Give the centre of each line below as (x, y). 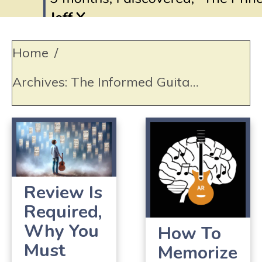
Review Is (63, 192)
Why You (61, 231)
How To (189, 233)
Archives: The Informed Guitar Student (194, 82)
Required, (63, 212)
